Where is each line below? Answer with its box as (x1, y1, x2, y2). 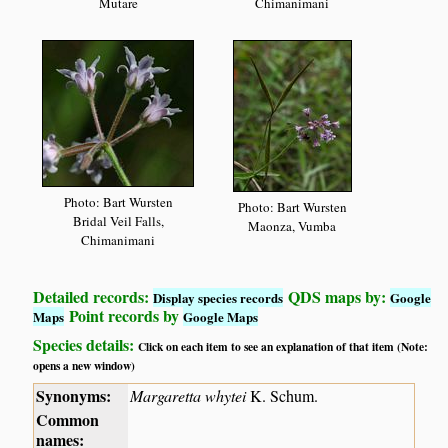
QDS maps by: (283, 284, 391, 308)
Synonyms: (36, 383, 112, 407)
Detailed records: (33, 284, 154, 308)
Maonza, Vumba (248, 217, 337, 236)
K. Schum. (246, 384, 319, 406)
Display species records (153, 287, 284, 307)
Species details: (33, 332, 139, 356)
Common (36, 407, 100, 431)
